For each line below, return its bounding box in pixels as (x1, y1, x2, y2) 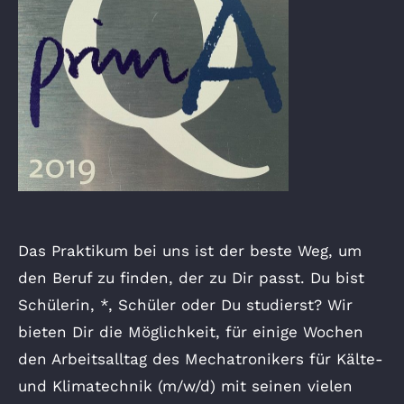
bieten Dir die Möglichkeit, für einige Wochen (18, 322, 363, 341)
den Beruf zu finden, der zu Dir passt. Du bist (18, 268, 364, 287)
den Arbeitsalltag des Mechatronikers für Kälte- (18, 349, 383, 368)
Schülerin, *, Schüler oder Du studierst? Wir (18, 295, 353, 314)
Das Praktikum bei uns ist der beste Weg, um (18, 241, 362, 260)
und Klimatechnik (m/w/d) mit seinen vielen (18, 376, 353, 395)
